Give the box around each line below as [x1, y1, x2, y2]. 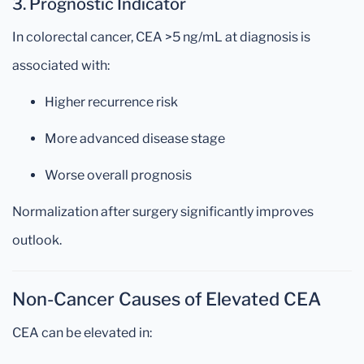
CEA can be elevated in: [12, 325, 152, 340]
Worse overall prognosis [45, 167, 192, 183]
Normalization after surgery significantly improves [12, 204, 314, 219]
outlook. [12, 232, 62, 248]
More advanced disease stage [45, 131, 225, 146]
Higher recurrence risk [45, 94, 178, 110]
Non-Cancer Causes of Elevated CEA [12, 288, 321, 310]
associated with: [12, 58, 110, 73]
